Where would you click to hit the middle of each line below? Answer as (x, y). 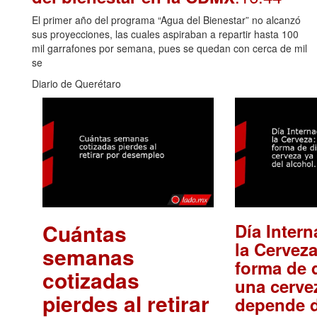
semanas (88, 257)
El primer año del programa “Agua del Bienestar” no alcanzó (166, 19)
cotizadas (91, 280)
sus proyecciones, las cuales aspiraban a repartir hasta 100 (165, 34)
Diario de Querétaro (76, 83)
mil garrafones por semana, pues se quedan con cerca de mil (169, 48)
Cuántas (85, 234)
